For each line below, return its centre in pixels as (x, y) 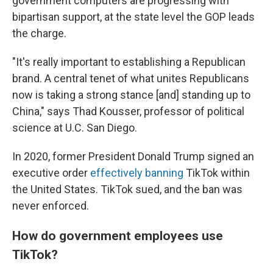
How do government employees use (118, 236)
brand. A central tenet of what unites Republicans (131, 78)
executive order (51, 173)
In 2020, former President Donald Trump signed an (133, 156)
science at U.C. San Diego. (75, 128)
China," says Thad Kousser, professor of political (128, 111)
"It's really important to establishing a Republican (129, 62)
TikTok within (217, 173)
